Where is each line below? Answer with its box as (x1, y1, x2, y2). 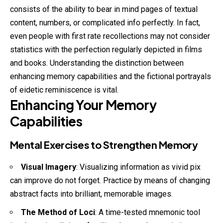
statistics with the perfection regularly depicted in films (10, 45, 202, 55)
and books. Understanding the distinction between (10, 58, 184, 68)
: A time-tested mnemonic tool (95, 207, 200, 217)
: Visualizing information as (76, 162, 172, 172)
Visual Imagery (21, 162, 76, 172)
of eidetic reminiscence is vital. (10, 85, 118, 95)
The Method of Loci (21, 207, 95, 217)
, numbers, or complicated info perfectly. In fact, (36, 18, 200, 28)
